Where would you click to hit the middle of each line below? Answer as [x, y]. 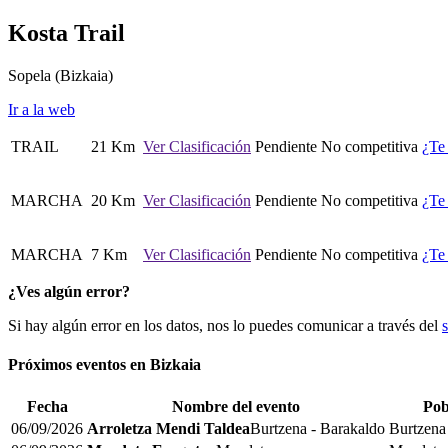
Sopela [31, 75]
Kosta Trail [66, 32]
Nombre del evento [236, 407]
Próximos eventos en [77, 364]
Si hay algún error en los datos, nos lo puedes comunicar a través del [225, 325]
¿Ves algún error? [69, 291]
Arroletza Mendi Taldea [168, 429]
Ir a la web [41, 109]
